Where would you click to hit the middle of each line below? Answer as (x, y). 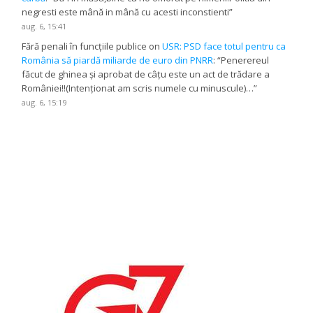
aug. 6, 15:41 (44, 26)
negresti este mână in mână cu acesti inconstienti (126, 12)
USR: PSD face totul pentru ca (224, 46)
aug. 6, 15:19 (44, 102)
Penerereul (245, 60)
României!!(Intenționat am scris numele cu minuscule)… (138, 88)
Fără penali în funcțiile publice (85, 46)
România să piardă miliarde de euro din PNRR (118, 60)
